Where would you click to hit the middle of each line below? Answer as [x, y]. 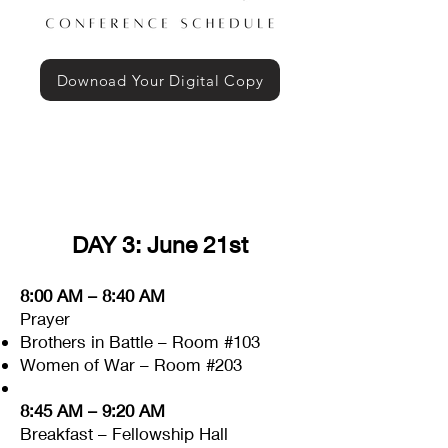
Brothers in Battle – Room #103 [140, 341]
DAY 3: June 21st [160, 244]
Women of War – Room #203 [131, 364]
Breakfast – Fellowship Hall [124, 433]
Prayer [45, 318]
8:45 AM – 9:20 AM [97, 410]
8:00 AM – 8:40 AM [92, 295]
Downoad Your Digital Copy [160, 80]
